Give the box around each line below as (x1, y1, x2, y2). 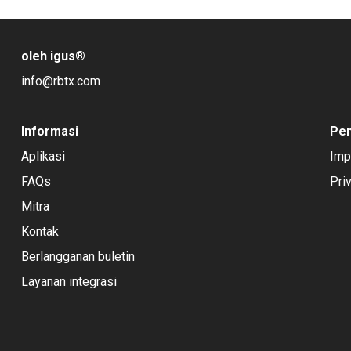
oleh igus (20, 48, 75, 63)
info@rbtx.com (20, 73, 100, 89)
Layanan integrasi (20, 273, 117, 289)
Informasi (20, 123, 78, 139)
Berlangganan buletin (20, 248, 135, 264)
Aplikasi (20, 148, 65, 164)
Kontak (20, 223, 59, 239)
